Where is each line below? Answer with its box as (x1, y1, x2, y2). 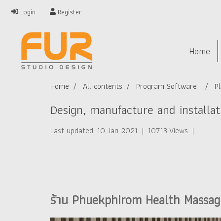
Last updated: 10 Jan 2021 (50, 124, 138, 137)
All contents (83, 80, 122, 92)
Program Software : (136, 80, 201, 92)
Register (56, 6, 82, 17)
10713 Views (148, 124, 188, 137)
